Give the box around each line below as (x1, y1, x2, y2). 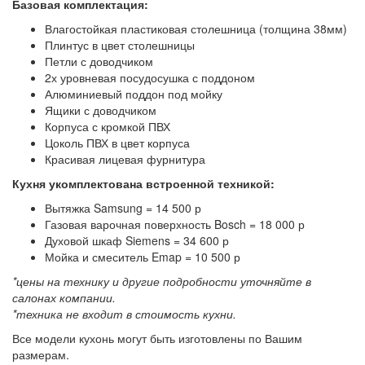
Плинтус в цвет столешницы (45, 37, 195, 53)
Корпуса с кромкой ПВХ (45, 118, 170, 134)
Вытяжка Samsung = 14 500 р (45, 200, 201, 216)
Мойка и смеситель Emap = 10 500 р (45, 248, 240, 265)
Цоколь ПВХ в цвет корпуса (45, 134, 190, 151)
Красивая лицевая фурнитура (45, 151, 205, 167)
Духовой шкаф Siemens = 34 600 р (45, 232, 229, 248)
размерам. (12, 346, 69, 363)
